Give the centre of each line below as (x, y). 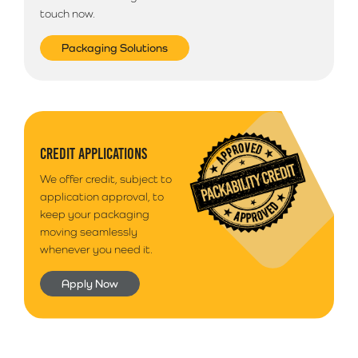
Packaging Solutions (115, 48)
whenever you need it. (96, 249)
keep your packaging (95, 214)
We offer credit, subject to (106, 179)
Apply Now (90, 283)
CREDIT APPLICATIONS (93, 153)
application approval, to (102, 196)
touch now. (68, 14)
